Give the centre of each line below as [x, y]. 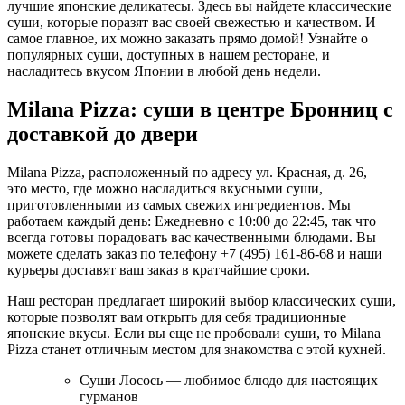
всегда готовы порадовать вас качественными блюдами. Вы [192, 237]
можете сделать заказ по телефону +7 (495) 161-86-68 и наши [195, 253]
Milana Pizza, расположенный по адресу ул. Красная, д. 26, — [196, 172]
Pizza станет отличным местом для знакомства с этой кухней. [197, 349]
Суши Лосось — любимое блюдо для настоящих [229, 380]
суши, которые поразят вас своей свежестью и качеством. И [192, 22]
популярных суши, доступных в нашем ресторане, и [169, 54]
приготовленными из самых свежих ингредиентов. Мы [179, 204]
